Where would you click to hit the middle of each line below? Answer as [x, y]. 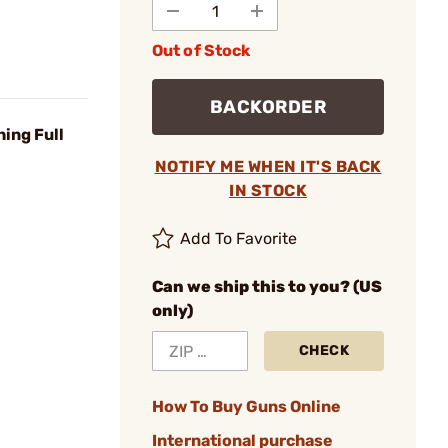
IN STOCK [268, 190]
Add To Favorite [239, 238]
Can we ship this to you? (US [267, 286]
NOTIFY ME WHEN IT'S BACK [268, 166]
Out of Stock [201, 50]
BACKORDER [268, 107]
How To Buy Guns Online [246, 406]
